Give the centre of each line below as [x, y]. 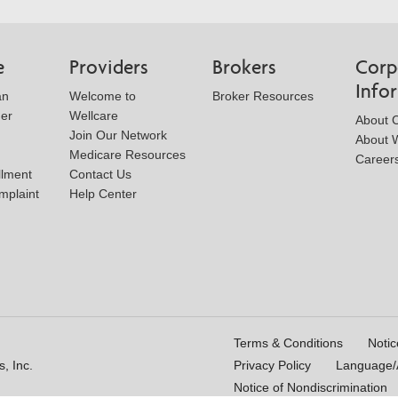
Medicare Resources [127, 154]
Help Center [103, 193]
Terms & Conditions [288, 342]
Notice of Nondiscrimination [310, 387]
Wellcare [94, 115]
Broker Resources [263, 96]
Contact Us [100, 174]
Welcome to [103, 96]
